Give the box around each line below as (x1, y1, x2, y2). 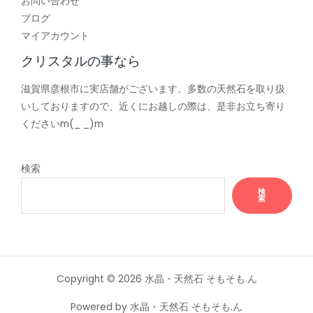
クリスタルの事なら (21, 51, 140, 71)
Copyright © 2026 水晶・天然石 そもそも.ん (56, 272, 257, 286)
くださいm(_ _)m (21, 117, 103, 131)
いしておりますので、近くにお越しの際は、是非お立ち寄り (21, 100, 285, 114)
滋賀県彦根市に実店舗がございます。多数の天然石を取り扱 (21, 82, 285, 96)
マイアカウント (21, 29, 89, 43)
